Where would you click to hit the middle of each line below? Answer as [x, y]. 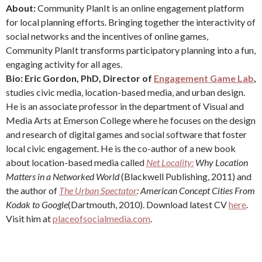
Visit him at [29, 218]
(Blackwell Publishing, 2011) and [185, 176]
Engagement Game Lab [204, 78]
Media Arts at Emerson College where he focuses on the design [131, 120]
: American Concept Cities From [196, 190]
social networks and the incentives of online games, [107, 36]
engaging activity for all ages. [64, 64]
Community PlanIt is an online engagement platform [141, 8]
